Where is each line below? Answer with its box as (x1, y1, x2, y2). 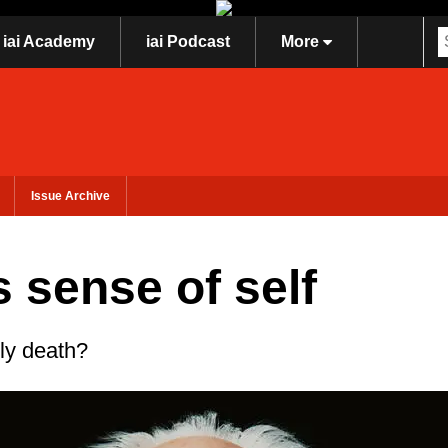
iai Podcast (145, 33, 230, 51)
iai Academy (2, 33, 95, 51)
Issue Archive (31, 189, 110, 203)
